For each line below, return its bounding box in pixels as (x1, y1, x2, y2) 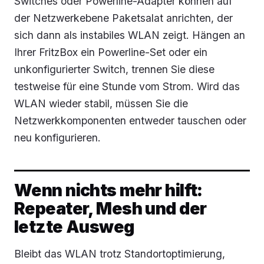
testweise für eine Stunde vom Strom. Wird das (14, 80, 240, 93)
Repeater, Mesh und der (14, 197, 207, 219)
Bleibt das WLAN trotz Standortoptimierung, (14, 247, 225, 260)
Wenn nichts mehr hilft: (14, 179, 203, 200)
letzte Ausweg (14, 216, 134, 237)
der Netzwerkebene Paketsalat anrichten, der (14, 11, 233, 24)
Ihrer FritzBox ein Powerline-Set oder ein (14, 45, 207, 58)
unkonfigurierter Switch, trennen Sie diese (14, 62, 214, 75)
